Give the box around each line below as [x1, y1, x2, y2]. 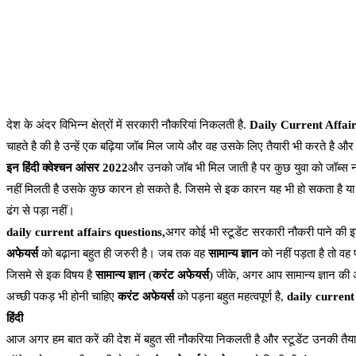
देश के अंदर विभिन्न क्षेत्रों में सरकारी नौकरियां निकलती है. [6, 118, 250, 132]
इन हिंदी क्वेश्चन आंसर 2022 [6, 161, 128, 175]
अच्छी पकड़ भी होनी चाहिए [6, 290, 118, 304]
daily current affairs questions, [6, 226, 165, 239]
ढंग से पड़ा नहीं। [6, 204, 75, 218]
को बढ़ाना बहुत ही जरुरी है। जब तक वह [38, 247, 208, 261]
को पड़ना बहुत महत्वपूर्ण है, [174, 290, 287, 304]
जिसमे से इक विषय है [6, 269, 95, 282]
